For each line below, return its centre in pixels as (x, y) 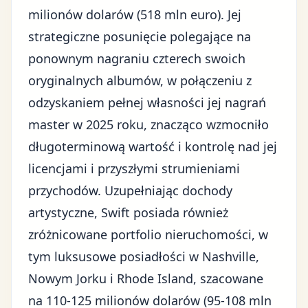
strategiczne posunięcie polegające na (140, 36)
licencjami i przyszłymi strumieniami (134, 168)
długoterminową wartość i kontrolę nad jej (153, 146)
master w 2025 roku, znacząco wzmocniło (148, 124)
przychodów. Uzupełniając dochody (130, 190)
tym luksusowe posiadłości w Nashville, (144, 256)
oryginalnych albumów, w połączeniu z (140, 80)
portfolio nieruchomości (181, 234)
